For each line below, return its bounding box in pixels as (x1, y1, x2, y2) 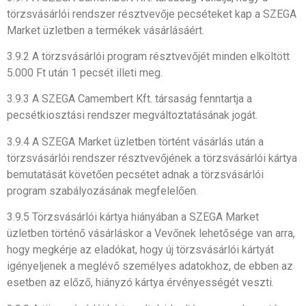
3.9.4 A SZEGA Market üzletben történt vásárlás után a (7, 135, 264, 148)
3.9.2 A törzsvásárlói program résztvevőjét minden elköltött (7, 50, 290, 64)
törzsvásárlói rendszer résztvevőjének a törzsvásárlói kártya (7, 151, 297, 165)
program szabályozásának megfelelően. (7, 184, 198, 197)
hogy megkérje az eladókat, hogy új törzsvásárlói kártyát (7, 243, 274, 257)
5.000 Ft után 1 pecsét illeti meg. (7, 66, 163, 80)
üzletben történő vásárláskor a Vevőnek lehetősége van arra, (7, 227, 295, 240)
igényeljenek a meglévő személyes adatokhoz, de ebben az (7, 260, 293, 273)
